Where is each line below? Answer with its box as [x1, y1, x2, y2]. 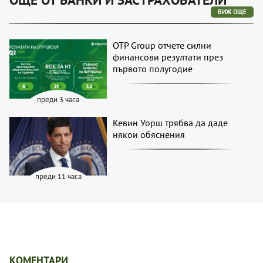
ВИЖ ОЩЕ [218, 7, 247, 16]
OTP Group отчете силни [113, 39, 212, 51]
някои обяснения [113, 128, 186, 140]
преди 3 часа [37, 94, 80, 104]
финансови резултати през [113, 50, 224, 63]
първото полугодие [113, 62, 193, 75]
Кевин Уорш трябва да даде [113, 116, 228, 129]
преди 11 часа [35, 171, 82, 182]
